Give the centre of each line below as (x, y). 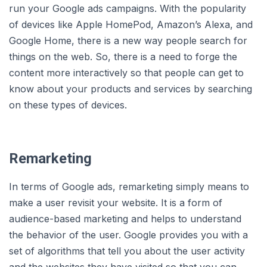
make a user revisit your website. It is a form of (116, 203)
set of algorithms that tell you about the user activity (127, 251)
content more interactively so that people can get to (126, 73)
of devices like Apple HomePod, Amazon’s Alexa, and (131, 25)
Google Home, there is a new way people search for (128, 41)
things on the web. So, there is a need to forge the (123, 57)
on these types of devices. (68, 105)
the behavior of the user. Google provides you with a (128, 235)
